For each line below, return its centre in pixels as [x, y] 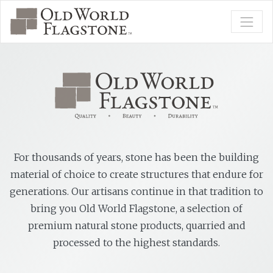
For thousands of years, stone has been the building [136, 157]
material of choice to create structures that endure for [136, 174]
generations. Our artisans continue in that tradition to [136, 191]
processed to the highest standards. [136, 242]
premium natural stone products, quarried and [136, 225]
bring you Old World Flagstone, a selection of [136, 208]
